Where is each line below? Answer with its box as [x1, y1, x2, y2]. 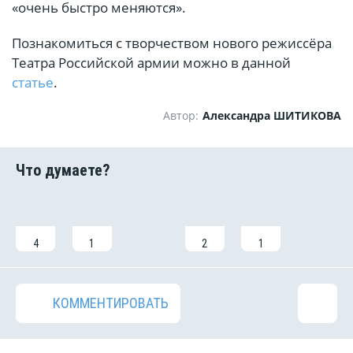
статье [12, 73, 54, 92]
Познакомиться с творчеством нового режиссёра [12, 34, 332, 53]
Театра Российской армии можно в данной [12, 54, 291, 72]
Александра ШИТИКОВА [203, 108, 341, 124]
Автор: [163, 108, 199, 124]
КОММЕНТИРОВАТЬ [53, 295, 169, 312]
